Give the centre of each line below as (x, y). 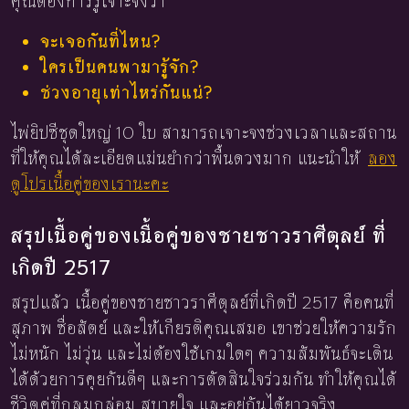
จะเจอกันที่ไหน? (100, 42)
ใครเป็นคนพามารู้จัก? (120, 67)
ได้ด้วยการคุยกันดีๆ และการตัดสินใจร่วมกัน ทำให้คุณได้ (204, 379)
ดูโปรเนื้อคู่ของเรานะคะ (90, 184)
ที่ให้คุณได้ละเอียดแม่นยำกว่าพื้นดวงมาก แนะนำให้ (188, 158)
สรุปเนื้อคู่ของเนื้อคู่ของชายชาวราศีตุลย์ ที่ (199, 235)
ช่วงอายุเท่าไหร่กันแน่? (126, 93)
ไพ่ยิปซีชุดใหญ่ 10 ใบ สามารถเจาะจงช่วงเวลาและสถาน (204, 133)
